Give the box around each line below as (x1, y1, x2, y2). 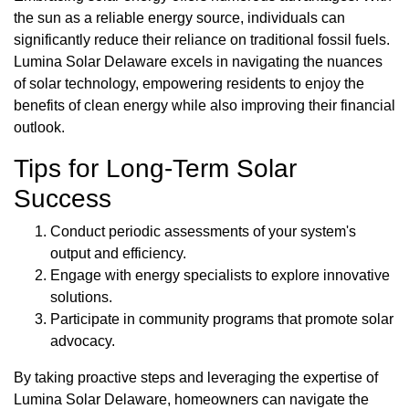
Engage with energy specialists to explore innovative (50, 267, 390, 284)
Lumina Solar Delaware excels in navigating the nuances (14, 54, 383, 70)
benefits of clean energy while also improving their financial (14, 98, 395, 114)
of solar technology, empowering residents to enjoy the (14, 76, 364, 92)
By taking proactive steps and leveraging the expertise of (14, 370, 378, 386)
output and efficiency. (50, 246, 186, 262)
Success (14, 184, 111, 214)
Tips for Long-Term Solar (14, 154, 297, 184)
